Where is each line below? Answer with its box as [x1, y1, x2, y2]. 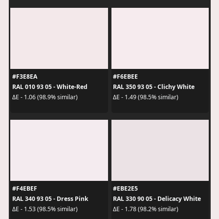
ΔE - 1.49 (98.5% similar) [113, 93, 178, 102]
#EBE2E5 [113, 184, 138, 193]
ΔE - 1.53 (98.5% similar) [12, 205, 78, 214]
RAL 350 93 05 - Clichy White [113, 82, 195, 91]
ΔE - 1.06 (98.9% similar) [12, 93, 78, 102]
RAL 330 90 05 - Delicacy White [113, 194, 201, 203]
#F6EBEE [113, 72, 138, 81]
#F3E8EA [12, 72, 37, 81]
